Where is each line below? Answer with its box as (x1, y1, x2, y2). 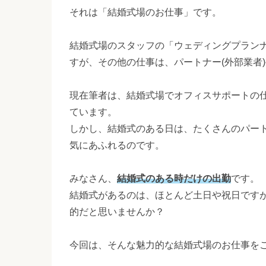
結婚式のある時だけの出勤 (117, 173, 231, 183)
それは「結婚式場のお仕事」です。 (69, 7, 221, 17)
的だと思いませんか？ (69, 207, 164, 217)
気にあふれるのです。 (69, 140, 164, 150)
